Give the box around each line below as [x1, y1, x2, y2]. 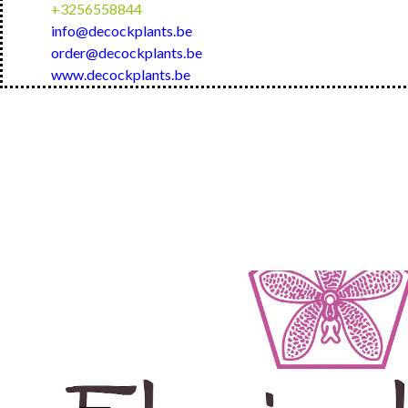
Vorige [127, 348, 164, 363]
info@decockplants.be [51, 22, 192, 39]
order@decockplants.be [51, 44, 202, 61]
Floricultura [111, 319, 229, 346]
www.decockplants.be [51, 66, 190, 83]
